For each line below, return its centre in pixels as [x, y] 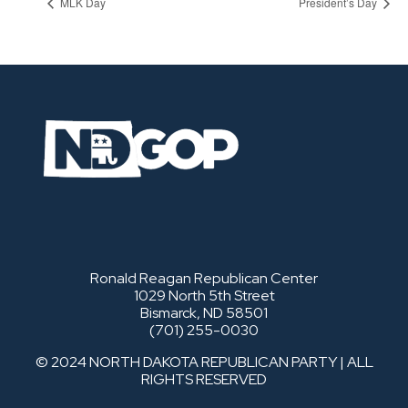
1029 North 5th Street [204, 296]
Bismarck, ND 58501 [204, 313]
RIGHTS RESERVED [204, 380]
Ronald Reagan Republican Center [204, 279]
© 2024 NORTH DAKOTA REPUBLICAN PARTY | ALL [204, 362]
